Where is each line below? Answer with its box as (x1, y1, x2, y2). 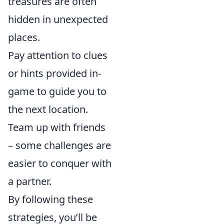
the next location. (8, 102, 88, 116)
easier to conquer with (8, 156, 111, 170)
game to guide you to (8, 84, 106, 98)
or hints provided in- (8, 66, 101, 80)
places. (8, 30, 40, 44)
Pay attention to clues (8, 48, 107, 62)
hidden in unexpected (8, 12, 108, 26)
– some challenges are (8, 138, 111, 152)
